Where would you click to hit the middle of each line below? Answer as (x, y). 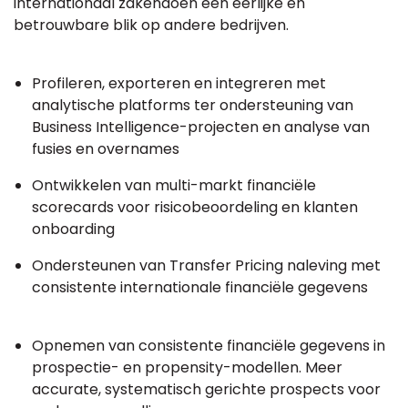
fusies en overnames (106, 148)
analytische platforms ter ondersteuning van (193, 105)
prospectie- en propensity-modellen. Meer (187, 367)
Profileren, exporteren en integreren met (179, 83)
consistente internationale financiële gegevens (200, 287)
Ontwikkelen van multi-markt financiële (174, 185)
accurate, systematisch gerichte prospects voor (206, 389)
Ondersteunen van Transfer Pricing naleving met (206, 265)
